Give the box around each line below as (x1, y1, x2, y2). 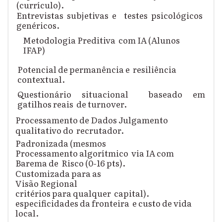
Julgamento (118, 113, 168, 126)
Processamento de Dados (15, 113, 118, 126)
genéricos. (16, 19, 59, 32)
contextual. (17, 73, 68, 86)
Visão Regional (15, 177, 79, 190)
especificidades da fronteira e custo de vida (15, 197, 192, 210)
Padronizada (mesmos (15, 137, 109, 150)
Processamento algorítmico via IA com (15, 147, 174, 160)
